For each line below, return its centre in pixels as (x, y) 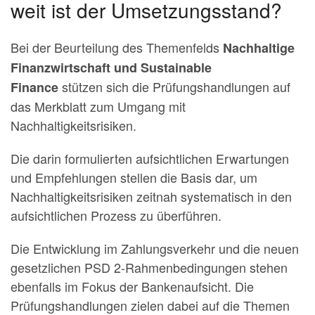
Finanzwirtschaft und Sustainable (111, 67)
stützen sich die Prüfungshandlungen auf (176, 86)
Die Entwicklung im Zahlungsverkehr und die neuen (155, 248)
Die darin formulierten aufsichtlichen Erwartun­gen (150, 158)
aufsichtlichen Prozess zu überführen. (116, 215)
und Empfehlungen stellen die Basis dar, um (134, 177)
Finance (36, 87)
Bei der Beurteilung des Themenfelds (117, 47)
